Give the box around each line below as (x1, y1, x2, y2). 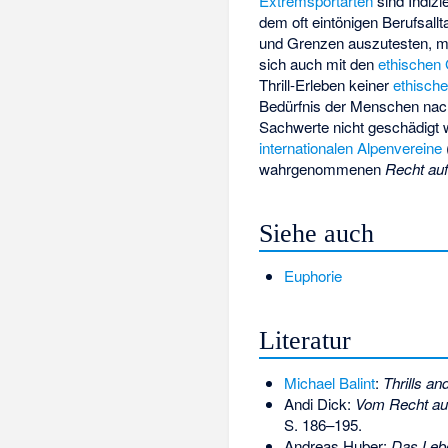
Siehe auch (259, 219, 375, 248)
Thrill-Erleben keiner (259, 74, 394, 96)
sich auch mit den (259, 53, 379, 75)
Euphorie (283, 264, 342, 286)
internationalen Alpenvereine (259, 137, 443, 159)
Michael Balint (283, 371, 375, 393)
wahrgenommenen (259, 158, 386, 180)
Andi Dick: (283, 392, 355, 414)
